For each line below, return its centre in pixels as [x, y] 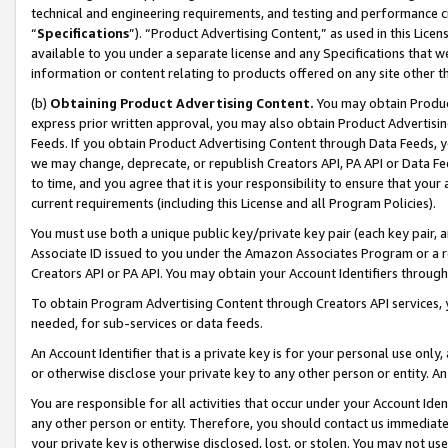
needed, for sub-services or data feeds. [147, 322]
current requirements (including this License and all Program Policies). [233, 202]
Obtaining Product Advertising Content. [182, 102]
